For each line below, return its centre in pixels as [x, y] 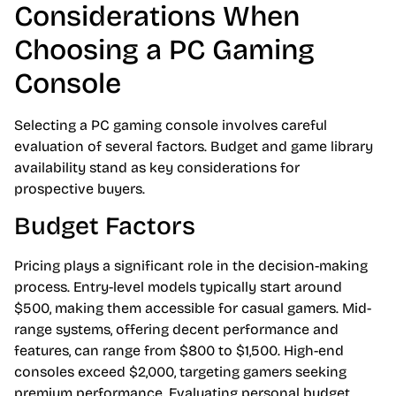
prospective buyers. [80, 188]
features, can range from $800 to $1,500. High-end [179, 351]
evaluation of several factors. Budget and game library [194, 146]
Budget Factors [105, 227]
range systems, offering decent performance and [176, 330]
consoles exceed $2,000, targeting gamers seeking [180, 372]
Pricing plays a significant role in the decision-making [191, 266]
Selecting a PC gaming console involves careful [171, 125]
